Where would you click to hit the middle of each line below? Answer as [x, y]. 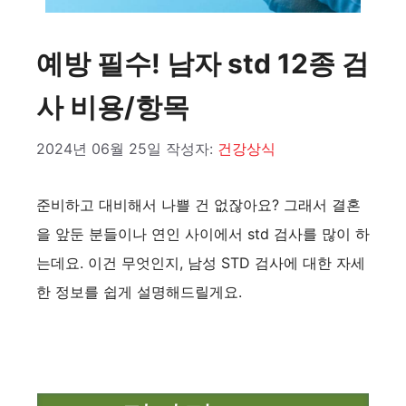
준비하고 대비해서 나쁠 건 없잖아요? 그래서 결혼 [198, 204]
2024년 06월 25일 [99, 148]
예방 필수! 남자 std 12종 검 [203, 63]
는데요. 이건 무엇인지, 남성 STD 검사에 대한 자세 [201, 262]
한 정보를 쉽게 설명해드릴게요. [139, 291]
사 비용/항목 [113, 106]
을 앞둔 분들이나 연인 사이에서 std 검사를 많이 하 [203, 233]
